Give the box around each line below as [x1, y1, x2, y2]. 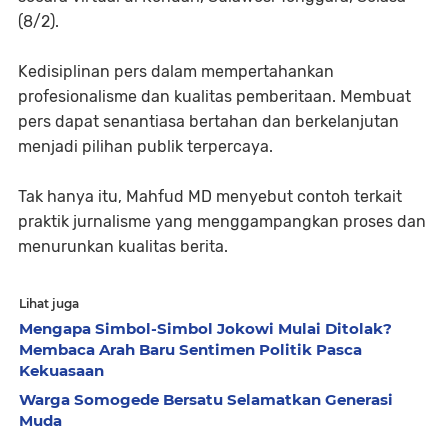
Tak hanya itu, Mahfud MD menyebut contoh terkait [18, 186, 402, 206]
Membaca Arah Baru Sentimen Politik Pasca [19, 339, 362, 359]
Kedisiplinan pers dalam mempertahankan [18, 61, 334, 81]
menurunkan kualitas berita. [18, 236, 228, 256]
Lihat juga [19, 295, 79, 311]
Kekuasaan [19, 360, 104, 380]
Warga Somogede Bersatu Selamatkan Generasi [19, 389, 393, 409]
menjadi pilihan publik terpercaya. [18, 136, 273, 156]
